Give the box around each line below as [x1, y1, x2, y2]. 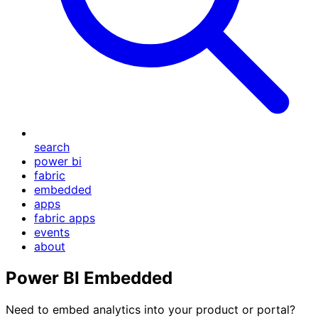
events [34, 225, 70, 239]
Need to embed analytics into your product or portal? [6, 302, 295, 317]
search [34, 140, 70, 154]
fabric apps [34, 211, 95, 225]
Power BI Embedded [6, 267, 172, 288]
